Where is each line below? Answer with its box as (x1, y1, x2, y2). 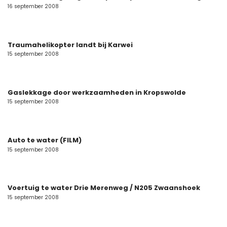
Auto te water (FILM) (8, 135, 82, 145)
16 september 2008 (8, 2, 59, 10)
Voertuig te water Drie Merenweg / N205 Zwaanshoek (8, 183, 200, 193)
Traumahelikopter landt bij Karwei (8, 40, 133, 50)
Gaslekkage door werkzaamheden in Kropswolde (8, 87, 186, 97)
